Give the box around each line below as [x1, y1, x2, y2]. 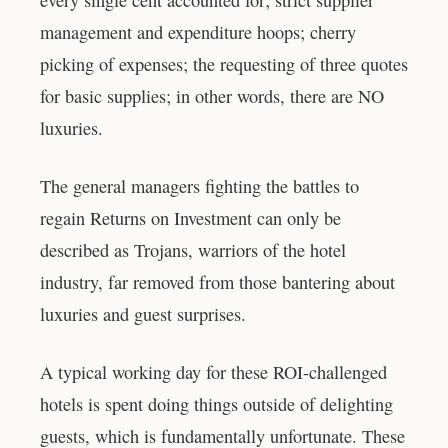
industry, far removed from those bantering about [40, 270, 395, 295]
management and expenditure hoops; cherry [40, 20, 356, 45]
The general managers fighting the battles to [40, 174, 359, 199]
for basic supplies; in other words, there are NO [40, 84, 384, 109]
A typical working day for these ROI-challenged [40, 359, 387, 384]
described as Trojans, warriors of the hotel [40, 238, 346, 263]
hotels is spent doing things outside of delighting [40, 391, 393, 416]
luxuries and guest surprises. [40, 302, 246, 327]
